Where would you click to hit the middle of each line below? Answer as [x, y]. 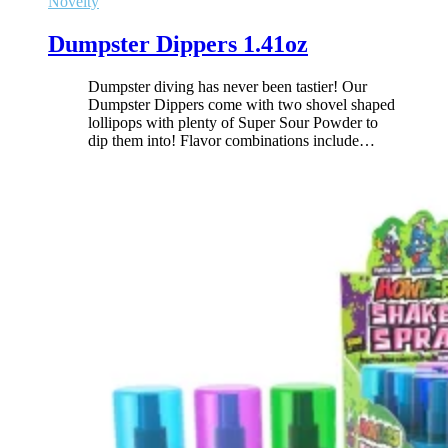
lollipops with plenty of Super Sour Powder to [233, 122]
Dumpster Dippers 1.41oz [178, 43]
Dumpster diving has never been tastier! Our [227, 86]
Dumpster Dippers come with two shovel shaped [241, 104]
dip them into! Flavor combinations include [223, 140]
